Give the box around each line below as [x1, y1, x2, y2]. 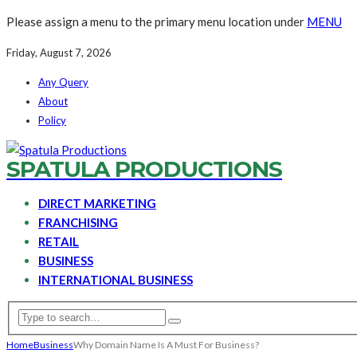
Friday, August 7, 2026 [6, 46, 112, 59]
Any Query [38, 76, 88, 88]
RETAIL [38, 234, 79, 249]
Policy [38, 114, 66, 127]
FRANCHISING [38, 215, 118, 229]
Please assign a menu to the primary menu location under [6, 14, 307, 29]
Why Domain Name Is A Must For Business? [73, 338, 259, 351]
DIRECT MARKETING [38, 196, 156, 210]
